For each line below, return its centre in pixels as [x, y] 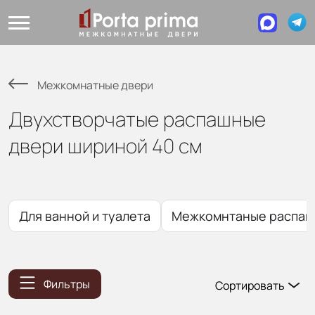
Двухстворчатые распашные [137, 119]
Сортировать [250, 285]
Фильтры [67, 284]
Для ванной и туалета [85, 216]
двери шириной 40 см [105, 146]
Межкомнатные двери [95, 85]
